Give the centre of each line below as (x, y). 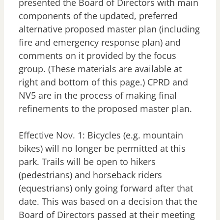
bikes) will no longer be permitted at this (102, 149)
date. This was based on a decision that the (108, 202)
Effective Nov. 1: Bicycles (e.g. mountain (101, 135)
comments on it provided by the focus (97, 56)
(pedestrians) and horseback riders (90, 175)
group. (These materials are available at (100, 69)
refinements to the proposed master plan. (105, 109)
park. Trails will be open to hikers (87, 162)
